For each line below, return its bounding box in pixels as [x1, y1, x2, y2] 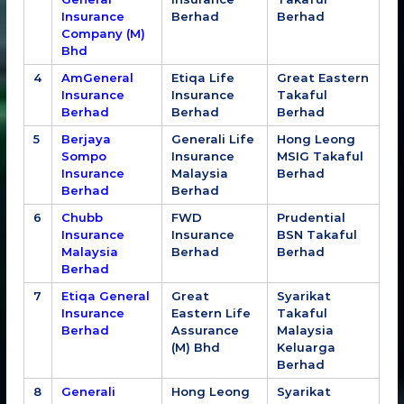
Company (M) [61, 25, 146, 41]
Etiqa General [61, 288, 151, 303]
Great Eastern [277, 69, 370, 85]
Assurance [171, 322, 240, 337]
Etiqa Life [171, 69, 235, 85]
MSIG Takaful [277, 148, 364, 163]
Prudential [277, 209, 346, 225]
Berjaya [61, 131, 112, 146]
